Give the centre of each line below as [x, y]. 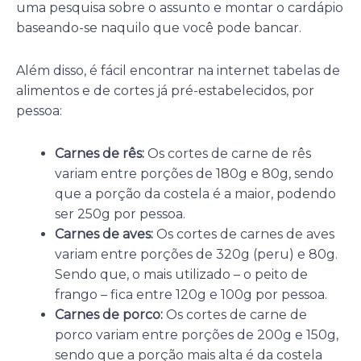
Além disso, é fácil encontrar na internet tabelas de [178, 71]
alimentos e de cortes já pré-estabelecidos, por [165, 91]
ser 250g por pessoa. [120, 214]
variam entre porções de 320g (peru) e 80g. [196, 255]
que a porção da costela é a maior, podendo [195, 194]
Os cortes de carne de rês [228, 154]
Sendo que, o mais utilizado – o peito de [181, 275]
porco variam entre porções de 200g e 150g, [197, 335]
